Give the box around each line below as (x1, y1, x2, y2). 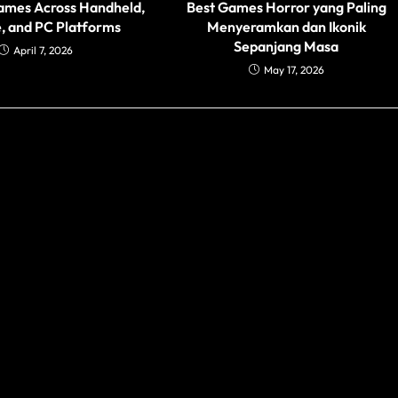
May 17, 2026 (263, 62, 324, 76)
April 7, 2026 (13, 43, 74, 57)
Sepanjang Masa (234, 36, 339, 55)
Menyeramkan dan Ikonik (206, 17, 366, 36)
